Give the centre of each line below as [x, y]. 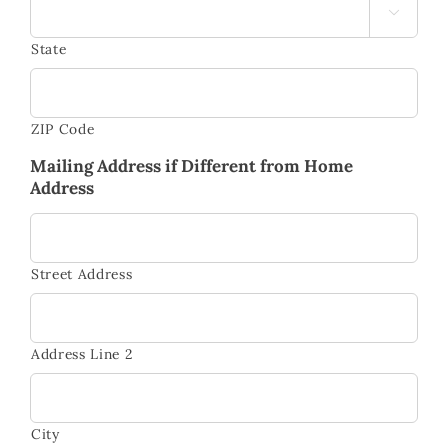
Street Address [82, 273]
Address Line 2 [82, 353]
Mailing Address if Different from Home [191, 165]
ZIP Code [63, 128]
